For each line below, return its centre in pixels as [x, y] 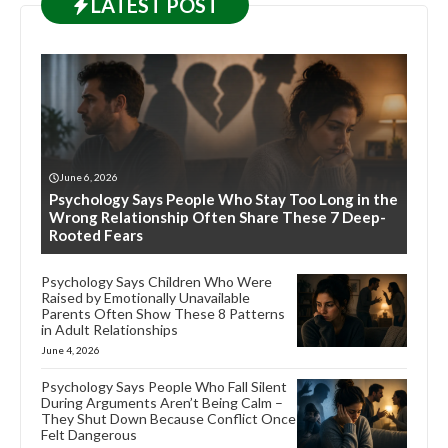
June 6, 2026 [88, 177]
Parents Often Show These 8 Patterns [163, 314]
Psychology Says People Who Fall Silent [164, 387]
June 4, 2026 [70, 350]
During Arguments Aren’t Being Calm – [162, 403]
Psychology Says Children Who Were [156, 282]
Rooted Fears [96, 235]
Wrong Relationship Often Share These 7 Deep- [217, 217]
